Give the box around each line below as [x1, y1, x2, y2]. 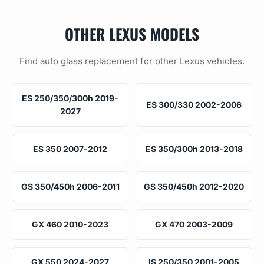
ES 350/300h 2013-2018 [145, 143, 243, 154]
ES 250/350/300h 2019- [22, 93, 118, 103]
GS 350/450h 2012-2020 [144, 181, 244, 192]
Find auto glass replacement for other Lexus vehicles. [19, 55, 245, 67]
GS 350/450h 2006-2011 [21, 181, 120, 192]
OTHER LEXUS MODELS [65, 22, 199, 45]
